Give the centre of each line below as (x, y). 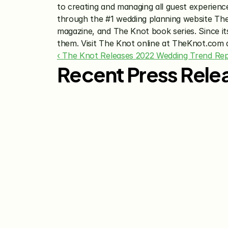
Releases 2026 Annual (117, 155)
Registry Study (100, 167)
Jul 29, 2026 (89, 131)
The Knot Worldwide (113, 142)
